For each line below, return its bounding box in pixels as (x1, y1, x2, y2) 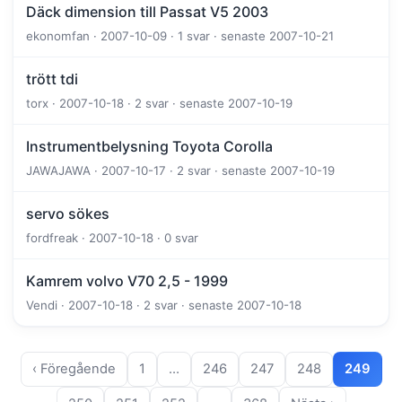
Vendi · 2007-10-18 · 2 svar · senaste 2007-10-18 (26, 298, 301, 313)
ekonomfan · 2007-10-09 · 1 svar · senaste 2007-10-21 (26, 29, 334, 44)
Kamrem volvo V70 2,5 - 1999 (26, 272, 228, 291)
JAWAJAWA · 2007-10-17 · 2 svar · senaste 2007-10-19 (26, 163, 335, 179)
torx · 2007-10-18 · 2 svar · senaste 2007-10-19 (26, 96, 293, 111)
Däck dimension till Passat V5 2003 (26, 3, 268, 22)
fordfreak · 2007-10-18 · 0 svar (26, 231, 198, 246)
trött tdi (26, 70, 78, 89)
